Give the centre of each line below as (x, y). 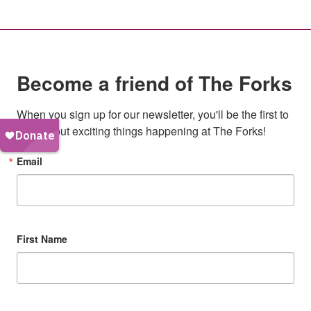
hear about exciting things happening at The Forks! (141, 131)
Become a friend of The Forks (154, 83)
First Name (42, 239)
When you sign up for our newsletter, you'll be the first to (153, 114)
